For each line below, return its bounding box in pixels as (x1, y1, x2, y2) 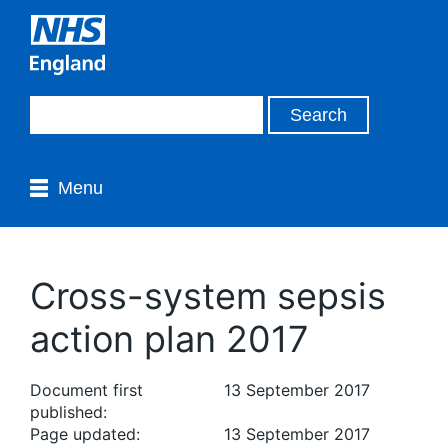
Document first (30, 380, 143, 400)
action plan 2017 (30, 317, 309, 361)
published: (30, 402, 107, 422)
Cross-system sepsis (30, 274, 386, 318)
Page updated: (30, 424, 140, 444)
